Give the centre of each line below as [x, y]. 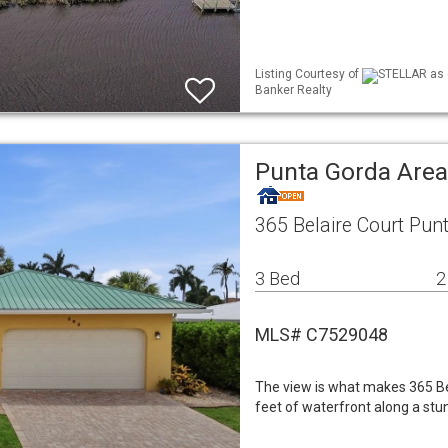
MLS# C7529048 [321, 334]
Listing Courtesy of [308, 74]
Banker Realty [293, 89]
